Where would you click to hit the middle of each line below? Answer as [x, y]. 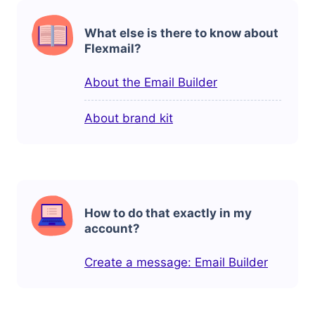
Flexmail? [113, 48]
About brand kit [129, 118]
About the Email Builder [151, 82]
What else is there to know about [181, 33]
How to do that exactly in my [168, 213]
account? [112, 228]
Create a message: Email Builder [176, 262]
